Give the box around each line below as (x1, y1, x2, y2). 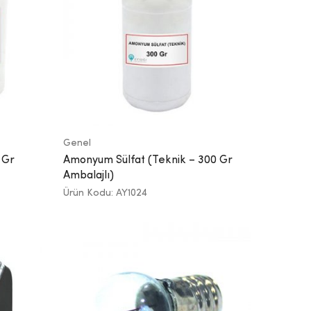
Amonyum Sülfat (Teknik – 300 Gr (63, 154, 233, 166)
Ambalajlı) (63, 169, 114, 181)
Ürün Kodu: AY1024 (63, 187, 147, 198)
